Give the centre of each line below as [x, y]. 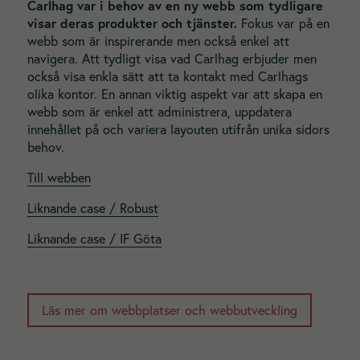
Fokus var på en [285, 23]
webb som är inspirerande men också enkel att [158, 41]
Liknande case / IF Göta [94, 239]
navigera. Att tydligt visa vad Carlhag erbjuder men [172, 58]
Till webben [59, 178]
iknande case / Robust [96, 209]
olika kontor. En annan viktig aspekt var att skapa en [174, 94]
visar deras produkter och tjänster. [134, 22]
